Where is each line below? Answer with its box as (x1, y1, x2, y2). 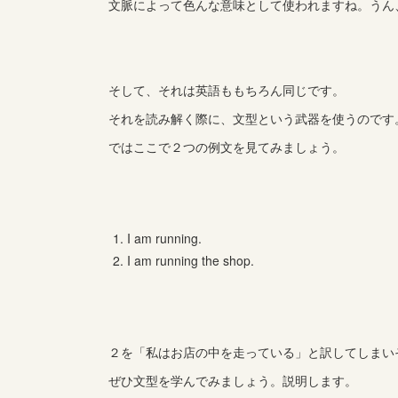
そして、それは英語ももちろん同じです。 (108, 81, 345, 99)
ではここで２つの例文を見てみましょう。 (108, 138, 345, 155)
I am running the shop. (127, 251, 254, 269)
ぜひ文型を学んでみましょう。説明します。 (108, 371, 357, 389)
